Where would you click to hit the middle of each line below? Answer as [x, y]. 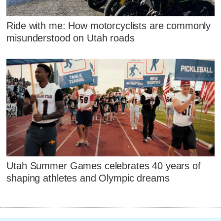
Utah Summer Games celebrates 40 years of [104, 166]
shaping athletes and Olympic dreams [88, 178]
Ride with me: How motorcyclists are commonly [109, 25]
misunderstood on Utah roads [71, 38]
